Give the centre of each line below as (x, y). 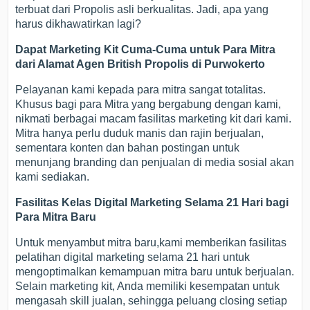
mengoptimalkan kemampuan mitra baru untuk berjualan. (155, 272)
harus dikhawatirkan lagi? (79, 24)
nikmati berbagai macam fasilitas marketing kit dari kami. (154, 119)
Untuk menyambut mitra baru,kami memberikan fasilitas (151, 243)
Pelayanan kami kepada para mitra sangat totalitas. (141, 90)
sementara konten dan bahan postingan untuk (128, 148)
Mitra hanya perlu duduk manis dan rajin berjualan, (140, 134)
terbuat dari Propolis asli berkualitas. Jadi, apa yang (142, 10)
